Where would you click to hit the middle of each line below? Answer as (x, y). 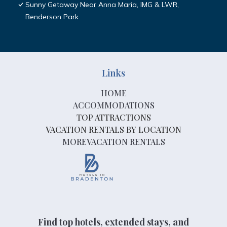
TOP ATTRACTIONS (113, 118)
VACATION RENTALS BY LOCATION (113, 130)
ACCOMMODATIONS (113, 105)
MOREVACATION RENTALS (113, 142)
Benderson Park (52, 17)
